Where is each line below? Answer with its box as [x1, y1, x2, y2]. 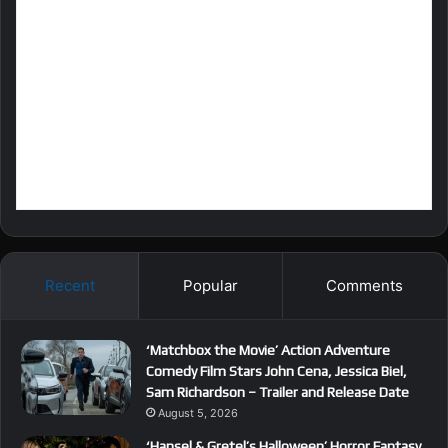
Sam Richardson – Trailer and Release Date [146, 383, 409, 400]
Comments [326, 275, 404, 295]
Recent [44, 275, 95, 295]
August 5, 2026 [158, 405, 238, 420]
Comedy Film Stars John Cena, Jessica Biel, [146, 362, 407, 379]
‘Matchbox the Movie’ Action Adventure [146, 341, 390, 358]
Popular [182, 275, 238, 295]
